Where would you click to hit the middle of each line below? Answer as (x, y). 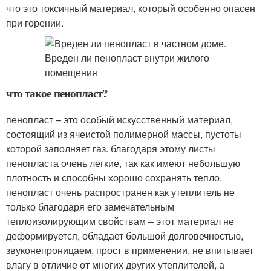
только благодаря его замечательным (90, 207)
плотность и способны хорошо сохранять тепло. (114, 178)
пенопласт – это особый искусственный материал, (119, 119)
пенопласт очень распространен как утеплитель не (120, 192)
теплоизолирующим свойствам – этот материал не (120, 221)
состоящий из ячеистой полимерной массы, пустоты (124, 134)
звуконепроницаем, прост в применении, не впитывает (130, 250)
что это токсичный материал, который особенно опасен (131, 8)
